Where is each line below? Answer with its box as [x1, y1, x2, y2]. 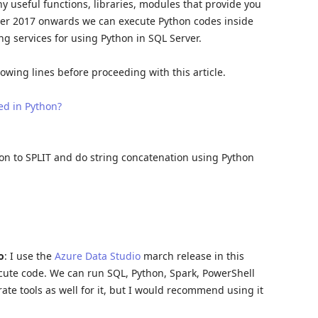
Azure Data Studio [55, 248, 141, 263]
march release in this [141, 248, 244, 263]
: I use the [4, 248, 55, 263]
